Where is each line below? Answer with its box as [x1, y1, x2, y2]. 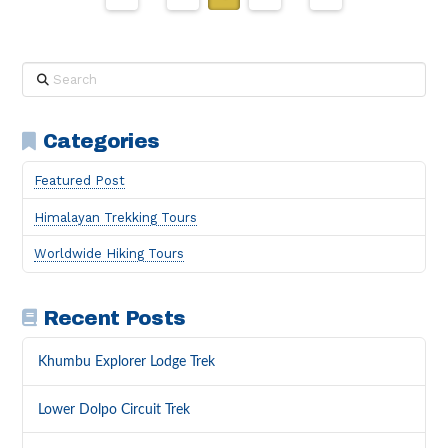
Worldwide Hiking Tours [34, 246, 185, 262]
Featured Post [34, 172, 126, 188]
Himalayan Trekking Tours [34, 209, 198, 225]
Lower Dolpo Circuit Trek [38, 401, 191, 417]
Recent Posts [43, 307, 186, 329]
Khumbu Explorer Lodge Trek [38, 354, 216, 370]
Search [21, 64, 66, 80]
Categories [43, 131, 160, 153]
